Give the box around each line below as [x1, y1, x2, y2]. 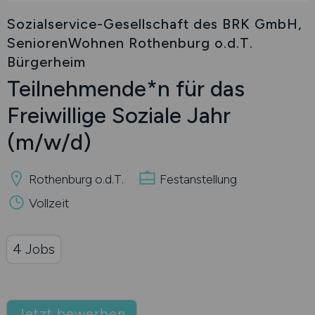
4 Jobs [13, 240, 55, 257]
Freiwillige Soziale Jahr [7, 102, 231, 129]
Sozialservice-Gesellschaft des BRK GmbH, [7, 15, 302, 32]
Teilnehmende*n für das [7, 75, 245, 102]
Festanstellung [157, 172, 237, 187]
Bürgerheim [7, 53, 86, 70]
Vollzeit [26, 195, 69, 211]
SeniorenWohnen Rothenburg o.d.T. [7, 34, 253, 51]
